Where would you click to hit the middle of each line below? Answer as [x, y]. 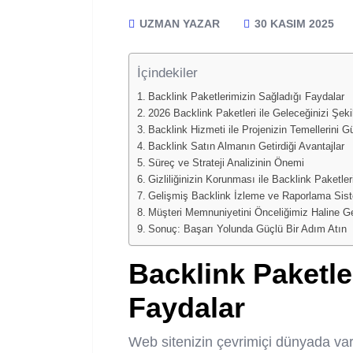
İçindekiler [167, 72]
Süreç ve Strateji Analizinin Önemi [226, 163]
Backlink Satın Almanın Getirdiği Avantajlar [246, 147]
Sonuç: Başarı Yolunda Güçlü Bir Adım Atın [247, 230]
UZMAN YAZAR [178, 24]
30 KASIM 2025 [293, 24]
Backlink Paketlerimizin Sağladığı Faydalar [246, 97]
